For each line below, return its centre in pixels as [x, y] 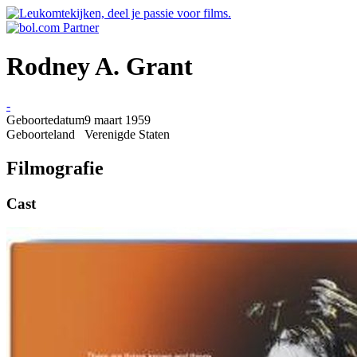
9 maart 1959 [118, 120]
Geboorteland [41, 134]
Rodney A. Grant [100, 67]
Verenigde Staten [127, 134]
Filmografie [55, 168]
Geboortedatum [45, 120]
